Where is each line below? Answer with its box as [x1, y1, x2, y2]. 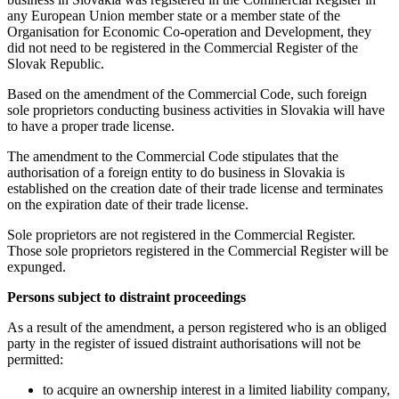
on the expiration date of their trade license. [7, 196, 248, 212]
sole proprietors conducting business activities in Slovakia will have [7, 102, 385, 118]
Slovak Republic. [7, 55, 104, 71]
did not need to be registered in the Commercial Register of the [7, 39, 358, 55]
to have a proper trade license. [7, 118, 175, 134]
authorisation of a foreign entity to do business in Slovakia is [7, 164, 345, 180]
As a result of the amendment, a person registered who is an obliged [7, 319, 387, 335]
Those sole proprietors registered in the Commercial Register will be [7, 242, 388, 258]
